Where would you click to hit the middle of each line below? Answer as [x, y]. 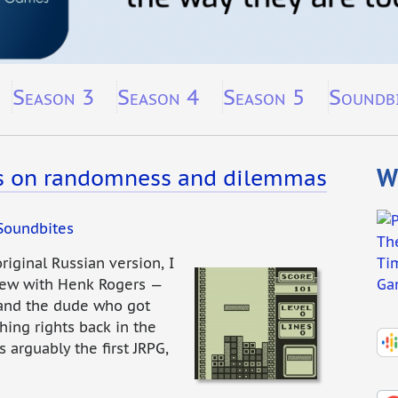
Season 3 [53, 97]
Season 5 [264, 97]
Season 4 [159, 97]
